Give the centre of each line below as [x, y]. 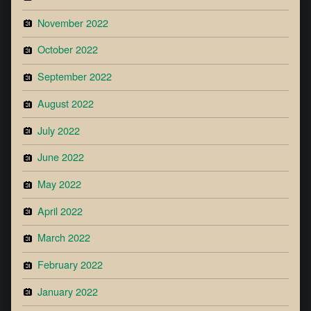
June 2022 [61, 157]
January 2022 [68, 291]
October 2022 [68, 49]
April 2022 [60, 210]
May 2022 [60, 183]
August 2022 [66, 103]
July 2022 [59, 130]
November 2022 [73, 22]
